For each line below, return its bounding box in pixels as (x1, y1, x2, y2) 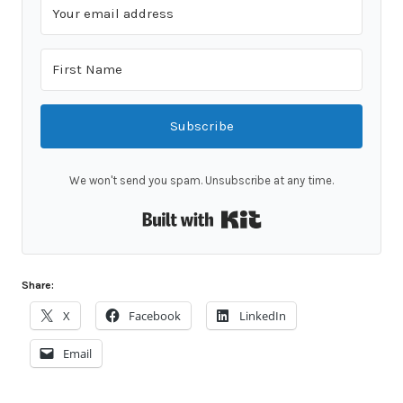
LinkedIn (239, 307, 286, 324)
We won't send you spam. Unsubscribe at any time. (69, 173, 334, 187)
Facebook (129, 307, 181, 324)
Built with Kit (261, 205, 349, 223)
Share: (22, 278, 54, 291)
